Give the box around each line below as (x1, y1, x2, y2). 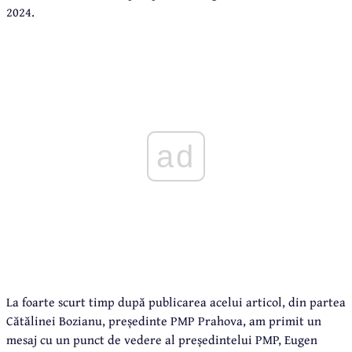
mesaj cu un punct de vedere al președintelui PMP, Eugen (6, 329, 317, 349)
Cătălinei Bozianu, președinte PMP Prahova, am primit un (6, 310, 321, 330)
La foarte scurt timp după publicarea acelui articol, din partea (6, 291, 346, 311)
